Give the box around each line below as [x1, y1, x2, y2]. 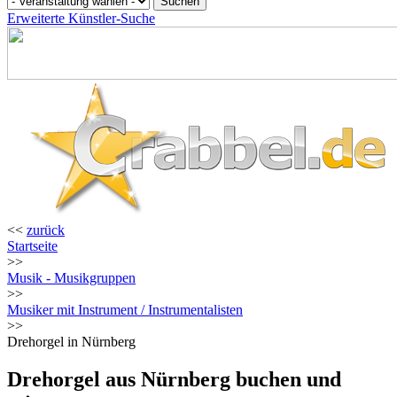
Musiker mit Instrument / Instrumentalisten [7, 302, 243, 317]
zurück [27, 222, 65, 237]
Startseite [7, 238, 58, 253]
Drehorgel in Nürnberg [7, 334, 136, 349]
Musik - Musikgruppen [7, 270, 136, 285]
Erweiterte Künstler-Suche [7, 11, 155, 26]
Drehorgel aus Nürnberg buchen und [7, 367, 341, 391]
